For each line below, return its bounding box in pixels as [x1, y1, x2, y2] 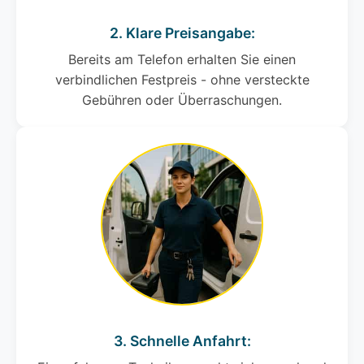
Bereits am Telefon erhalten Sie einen [68, 51, 296, 68]
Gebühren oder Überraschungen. [82, 92, 282, 109]
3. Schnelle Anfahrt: [113, 332, 251, 350]
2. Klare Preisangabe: [109, 24, 255, 42]
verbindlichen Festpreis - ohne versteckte [54, 71, 310, 89]
